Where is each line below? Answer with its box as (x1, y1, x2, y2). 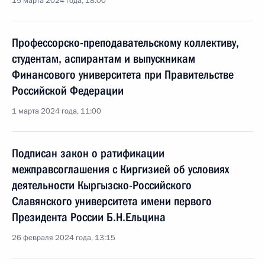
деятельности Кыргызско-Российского (12, 178, 192, 192)
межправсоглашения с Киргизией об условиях (12, 162, 229, 176)
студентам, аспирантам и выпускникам (12, 51, 195, 66)
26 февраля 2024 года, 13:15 (12, 232, 115, 243)
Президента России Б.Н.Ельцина (12, 210, 166, 224)
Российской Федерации (12, 83, 124, 98)
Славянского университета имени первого (12, 194, 212, 208)
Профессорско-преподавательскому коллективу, (12, 35, 239, 50)
